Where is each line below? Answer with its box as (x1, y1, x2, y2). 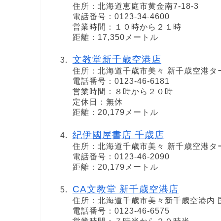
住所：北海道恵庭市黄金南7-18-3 (73, 2, 199, 11)
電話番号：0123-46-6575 (73, 206, 170, 215)
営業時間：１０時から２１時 (73, 23, 182, 32)
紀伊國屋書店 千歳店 (73, 129, 164, 140)
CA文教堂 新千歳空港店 (73, 184, 179, 194)
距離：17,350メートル (73, 33, 158, 42)
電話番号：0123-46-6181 (73, 77, 170, 86)
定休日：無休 (73, 98, 123, 107)
